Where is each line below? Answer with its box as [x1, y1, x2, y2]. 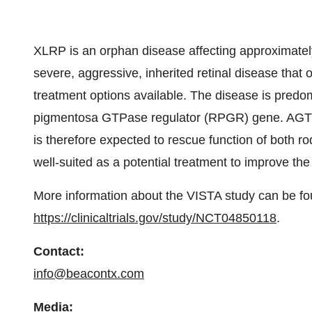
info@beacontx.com [33, 267, 144, 281]
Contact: [33, 244, 84, 258]
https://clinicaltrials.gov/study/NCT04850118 [33, 211, 276, 225]
